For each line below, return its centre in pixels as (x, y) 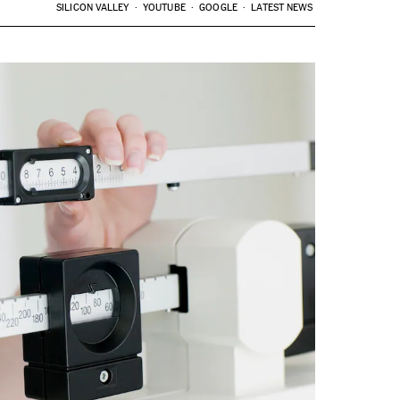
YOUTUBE (164, 8)
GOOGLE (218, 8)
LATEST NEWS (282, 8)
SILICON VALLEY (93, 8)
